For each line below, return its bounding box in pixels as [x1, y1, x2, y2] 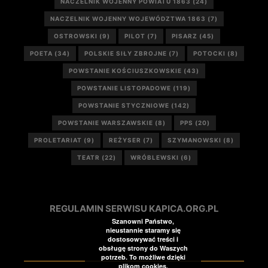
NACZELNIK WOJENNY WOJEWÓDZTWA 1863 [50, 15, 206, 22]
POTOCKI [193, 50, 226, 57]
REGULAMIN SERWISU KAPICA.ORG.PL [49, 203, 219, 214]
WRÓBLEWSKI [130, 154, 179, 161]
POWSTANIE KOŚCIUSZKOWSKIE [69, 67, 182, 74]
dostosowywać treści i [108, 234, 178, 243]
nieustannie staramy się [105, 226, 181, 234]
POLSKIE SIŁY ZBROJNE [84, 50, 167, 57]
